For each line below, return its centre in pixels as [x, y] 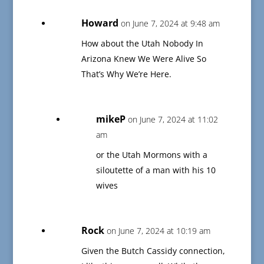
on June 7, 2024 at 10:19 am [158, 231]
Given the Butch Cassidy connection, [153, 251]
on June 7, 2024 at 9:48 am [170, 24]
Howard [100, 23]
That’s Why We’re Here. [126, 74]
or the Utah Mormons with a [151, 155]
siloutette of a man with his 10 [156, 170]
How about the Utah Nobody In [142, 44]
